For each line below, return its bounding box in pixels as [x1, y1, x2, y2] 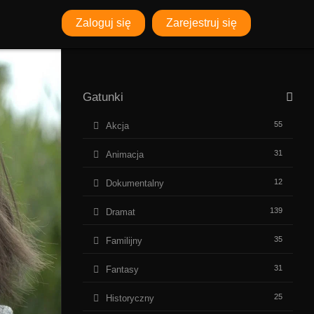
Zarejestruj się [166, 17, 237, 29]
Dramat [106, 207, 135, 217]
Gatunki [83, 90, 123, 104]
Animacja [106, 149, 144, 160]
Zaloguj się [76, 17, 131, 29]
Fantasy [106, 264, 139, 275]
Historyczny [106, 293, 154, 303]
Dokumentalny [106, 178, 164, 189]
